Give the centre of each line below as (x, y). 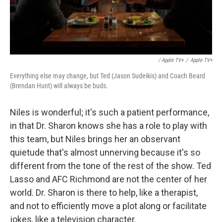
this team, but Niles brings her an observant (95, 139)
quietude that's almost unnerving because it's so (105, 152)
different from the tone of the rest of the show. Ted (111, 166)
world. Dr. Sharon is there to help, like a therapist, (104, 192)
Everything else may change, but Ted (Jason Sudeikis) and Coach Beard (108, 76)
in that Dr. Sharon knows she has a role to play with (109, 125)
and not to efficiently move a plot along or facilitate (108, 206)
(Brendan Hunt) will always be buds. (59, 85)
